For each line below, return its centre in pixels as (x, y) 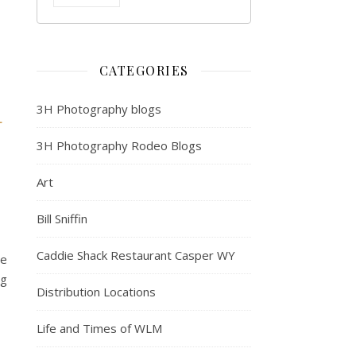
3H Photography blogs (99, 108)
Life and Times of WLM (99, 328)
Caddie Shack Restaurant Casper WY (136, 255)
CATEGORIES (144, 70)
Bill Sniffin (62, 218)
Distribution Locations (96, 291)
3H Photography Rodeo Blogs (119, 145)
